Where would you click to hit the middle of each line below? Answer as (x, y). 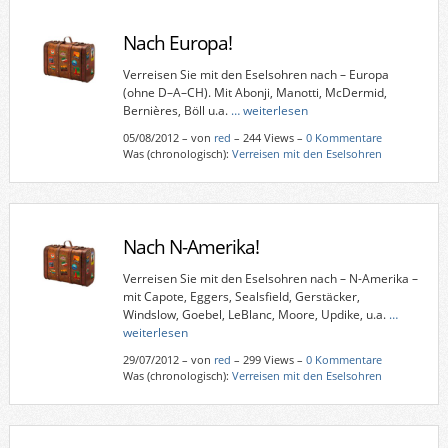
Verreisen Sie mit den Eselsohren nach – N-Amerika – (270, 278)
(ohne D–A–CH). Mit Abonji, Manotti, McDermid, (254, 92)
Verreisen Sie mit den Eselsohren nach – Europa (255, 74)
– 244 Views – (268, 137)
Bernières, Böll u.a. (176, 110)
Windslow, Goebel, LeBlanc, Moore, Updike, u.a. (255, 314)
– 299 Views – (268, 359)
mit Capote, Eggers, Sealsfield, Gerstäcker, (241, 296)
